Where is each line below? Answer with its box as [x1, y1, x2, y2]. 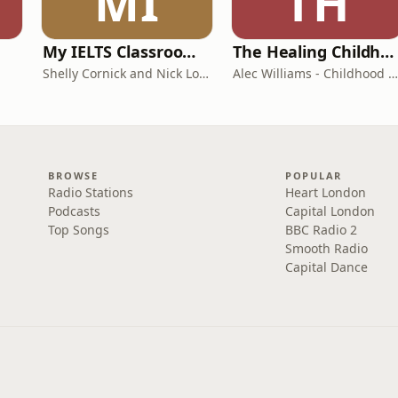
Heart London [284, 184, 366, 201]
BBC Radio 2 [284, 221, 357, 238]
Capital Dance [284, 259, 368, 275]
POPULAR [284, 169, 343, 182]
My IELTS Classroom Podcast [182, 41, 196, 62]
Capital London [284, 203, 375, 219]
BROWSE [48, 169, 99, 182]
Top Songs [48, 221, 110, 238]
